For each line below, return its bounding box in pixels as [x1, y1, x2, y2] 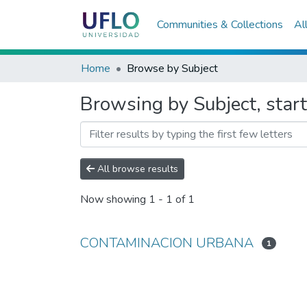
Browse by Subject [127, 61, 218, 76]
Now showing [80, 192, 149, 208]
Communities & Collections [156, 17, 283, 32]
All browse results [95, 162, 178, 175]
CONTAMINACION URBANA [80, 234, 254, 252]
